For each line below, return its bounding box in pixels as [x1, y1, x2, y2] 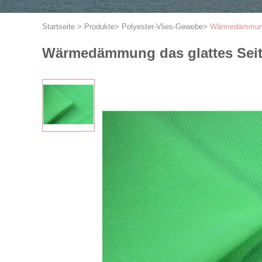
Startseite [42, 22, 75, 31]
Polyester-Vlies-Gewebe [122, 22, 203, 31]
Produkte [84, 22, 115, 31]
